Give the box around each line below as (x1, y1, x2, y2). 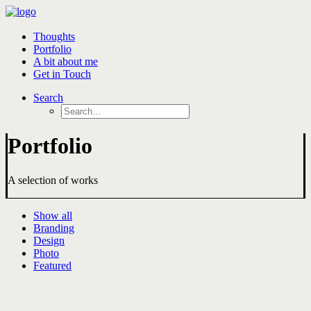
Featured (33, 259, 72, 271)
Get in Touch (33, 68, 91, 80)
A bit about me (33, 56, 98, 67)
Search (33, 92, 63, 103)
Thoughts (33, 31, 75, 42)
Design (33, 234, 65, 246)
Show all (33, 209, 72, 221)
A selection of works (8, 174, 98, 186)
